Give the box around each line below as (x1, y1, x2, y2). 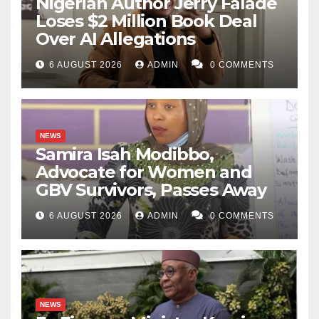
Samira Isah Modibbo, (36, 144, 214, 165)
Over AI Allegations (36, 28, 196, 50)
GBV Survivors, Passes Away (36, 179, 266, 201)
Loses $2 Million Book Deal (36, 11, 257, 32)
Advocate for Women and (36, 162, 252, 183)
